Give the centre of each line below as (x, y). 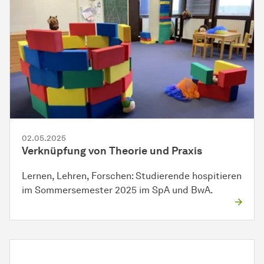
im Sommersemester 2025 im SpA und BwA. (118, 190)
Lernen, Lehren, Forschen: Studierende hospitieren (132, 176)
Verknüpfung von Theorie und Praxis (112, 151)
